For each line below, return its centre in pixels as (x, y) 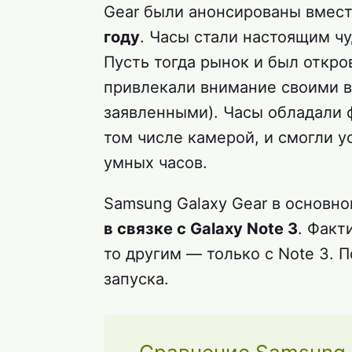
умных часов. (156, 163)
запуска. (136, 279)
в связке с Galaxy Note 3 (201, 229)
